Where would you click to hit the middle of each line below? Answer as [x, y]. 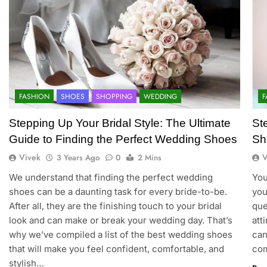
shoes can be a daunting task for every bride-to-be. [118, 191]
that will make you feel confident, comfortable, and [116, 249]
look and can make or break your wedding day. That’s [120, 220]
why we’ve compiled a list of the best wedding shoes [120, 234]
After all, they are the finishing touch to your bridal [115, 206]
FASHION [34, 96]
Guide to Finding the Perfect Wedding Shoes [123, 139]
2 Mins [149, 157]
